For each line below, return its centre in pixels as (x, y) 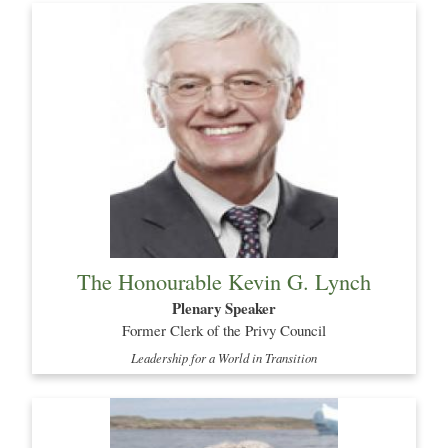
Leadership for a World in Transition (224, 357)
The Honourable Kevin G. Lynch (224, 281)
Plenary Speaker (224, 308)
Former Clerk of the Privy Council (224, 330)
